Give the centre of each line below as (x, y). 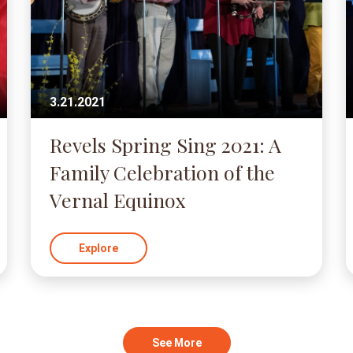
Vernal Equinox (117, 200)
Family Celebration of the (162, 172)
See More (176, 343)
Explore (98, 248)
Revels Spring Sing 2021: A (165, 145)
